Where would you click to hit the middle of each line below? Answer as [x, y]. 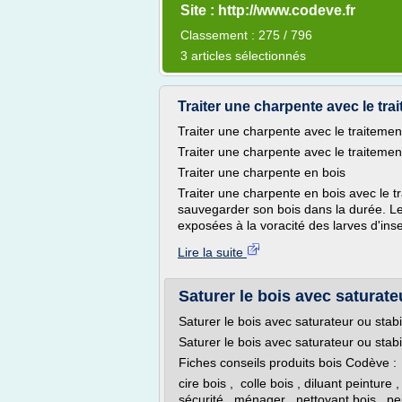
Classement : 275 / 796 [246, 35]
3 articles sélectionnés [243, 56]
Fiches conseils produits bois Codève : [288, 363]
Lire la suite [212, 252]
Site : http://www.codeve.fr [268, 10]
